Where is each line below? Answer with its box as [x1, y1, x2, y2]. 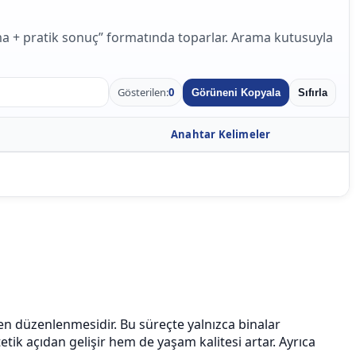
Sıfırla [298, 86, 327, 99]
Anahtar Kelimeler [171, 127, 271, 141]
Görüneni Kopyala [192, 86, 281, 99]
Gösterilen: [118, 85, 168, 99]
